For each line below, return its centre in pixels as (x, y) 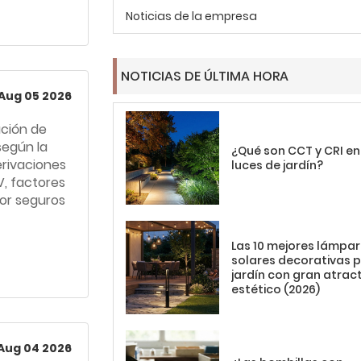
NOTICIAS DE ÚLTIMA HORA (205, 76)
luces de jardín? (278, 166)
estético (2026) (276, 290)
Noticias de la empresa (191, 16)
